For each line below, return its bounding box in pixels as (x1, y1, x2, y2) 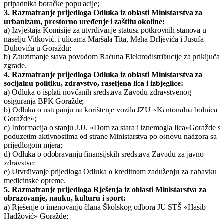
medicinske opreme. (4, 203, 66, 212)
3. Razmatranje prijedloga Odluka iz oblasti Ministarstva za (4, 35, 202, 44)
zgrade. (4, 88, 27, 97)
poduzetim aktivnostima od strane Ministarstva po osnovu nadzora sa (4, 159, 217, 167)
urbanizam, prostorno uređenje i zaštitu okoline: (4, 44, 165, 53)
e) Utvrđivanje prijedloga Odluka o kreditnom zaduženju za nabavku (4, 194, 217, 203)
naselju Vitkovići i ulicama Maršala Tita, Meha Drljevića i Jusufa (4, 61, 204, 70)
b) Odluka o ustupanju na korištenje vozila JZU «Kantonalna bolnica (4, 132, 217, 141)
